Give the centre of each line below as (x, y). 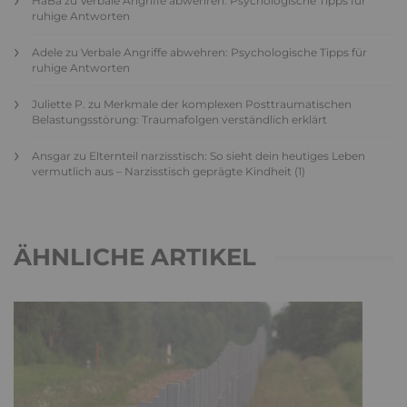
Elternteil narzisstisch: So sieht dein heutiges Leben (227, 155)
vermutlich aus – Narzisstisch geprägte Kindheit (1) (169, 171)
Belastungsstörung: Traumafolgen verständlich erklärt (179, 119)
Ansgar (51, 155)
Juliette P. (59, 104)
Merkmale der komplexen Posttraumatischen (228, 104)
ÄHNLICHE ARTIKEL (135, 257)
